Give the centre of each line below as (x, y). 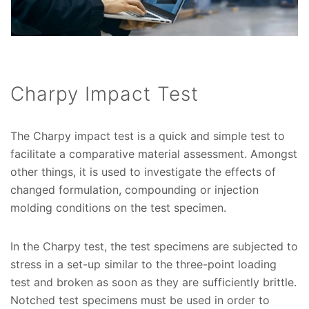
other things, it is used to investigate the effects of (143, 172)
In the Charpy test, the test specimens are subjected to (154, 247)
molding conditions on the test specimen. (118, 208)
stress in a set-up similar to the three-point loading (143, 265)
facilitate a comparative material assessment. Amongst (154, 154)
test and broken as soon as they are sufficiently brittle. (153, 282)
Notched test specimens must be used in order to (140, 300)
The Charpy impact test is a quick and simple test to (148, 136)
